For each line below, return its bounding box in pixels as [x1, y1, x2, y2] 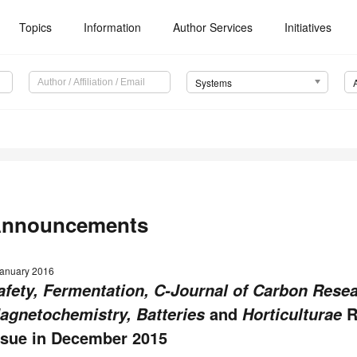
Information [84, 19, 142, 35]
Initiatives [284, 19, 332, 35]
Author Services [173, 19, 253, 35]
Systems [194, 76, 232, 90]
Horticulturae [242, 303, 342, 326]
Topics [19, 19, 53, 35]
